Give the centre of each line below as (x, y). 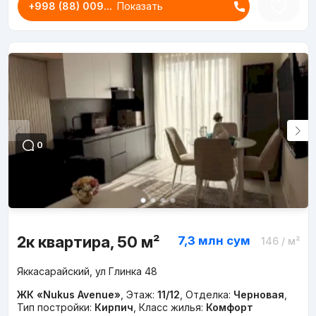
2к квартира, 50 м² (88, 242)
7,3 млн (200, 241)
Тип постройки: (55, 308)
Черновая (259, 295)
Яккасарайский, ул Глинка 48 (87, 272)
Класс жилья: (172, 308)
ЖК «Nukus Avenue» (68, 295)
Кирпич (114, 308)
